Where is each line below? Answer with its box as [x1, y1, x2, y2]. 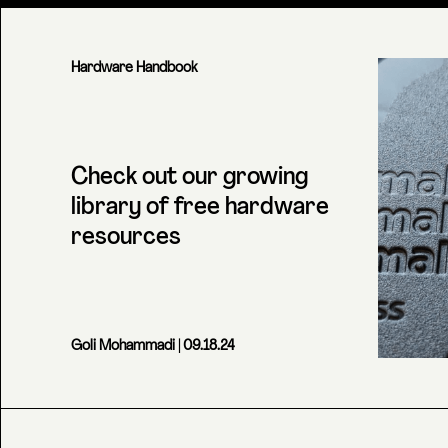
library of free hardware [71, 196, 329, 220]
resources [71, 226, 181, 250]
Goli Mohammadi [71, 339, 175, 354]
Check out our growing [71, 166, 308, 190]
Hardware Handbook [71, 61, 197, 76]
